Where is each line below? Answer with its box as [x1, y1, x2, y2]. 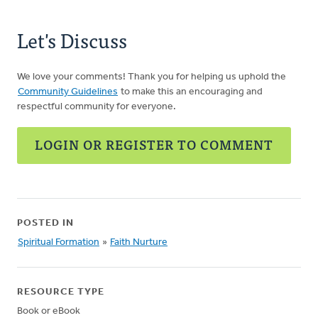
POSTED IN [17, 218, 74, 229]
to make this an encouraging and [119, 87, 263, 97]
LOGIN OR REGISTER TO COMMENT [35, 134, 273, 155]
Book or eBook [17, 306, 80, 317]
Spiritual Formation [18, 237, 99, 248]
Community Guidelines [18, 87, 118, 97]
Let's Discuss [17, 23, 127, 56]
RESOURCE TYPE [17, 287, 104, 297]
